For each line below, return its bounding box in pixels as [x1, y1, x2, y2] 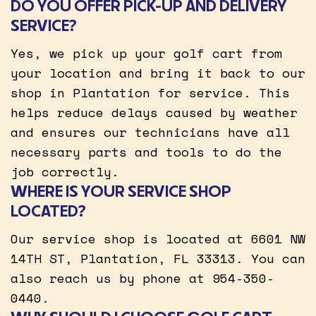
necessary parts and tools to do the [11, 142, 282, 161]
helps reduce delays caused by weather [11, 102, 298, 121]
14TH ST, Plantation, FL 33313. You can [11, 248, 305, 267]
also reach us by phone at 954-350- [11, 268, 274, 287]
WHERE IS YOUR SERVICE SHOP [11, 180, 231, 201]
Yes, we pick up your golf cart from [11, 43, 282, 62]
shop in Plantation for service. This [11, 83, 290, 102]
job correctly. [11, 162, 119, 181]
